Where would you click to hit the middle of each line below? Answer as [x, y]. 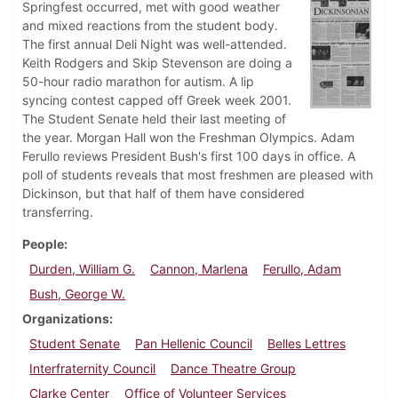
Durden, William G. [83, 269]
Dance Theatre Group [234, 369]
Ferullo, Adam [302, 269]
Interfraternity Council [93, 369]
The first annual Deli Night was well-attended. [155, 44]
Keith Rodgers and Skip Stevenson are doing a [157, 63]
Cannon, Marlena [199, 269]
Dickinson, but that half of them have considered [163, 194]
